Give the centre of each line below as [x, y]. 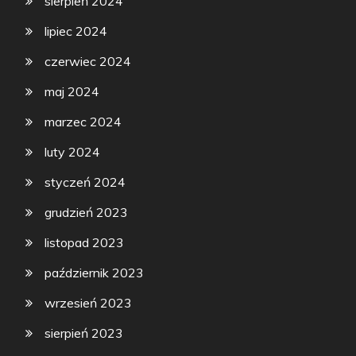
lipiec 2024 [76, 31]
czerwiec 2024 [88, 62]
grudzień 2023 [87, 213]
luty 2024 [73, 152]
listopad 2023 [85, 243]
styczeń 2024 [85, 182]
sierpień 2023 [84, 333]
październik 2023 [95, 273]
